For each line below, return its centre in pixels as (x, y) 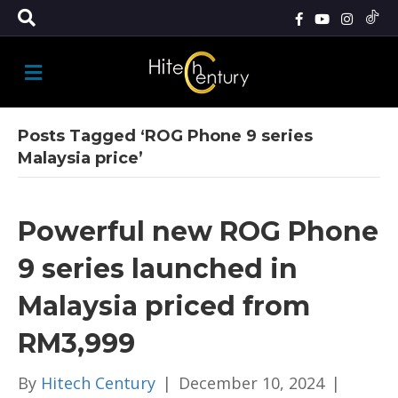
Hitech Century (98, 383)
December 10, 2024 (251, 383)
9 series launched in (158, 269)
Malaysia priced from (164, 306)
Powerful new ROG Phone (198, 231)
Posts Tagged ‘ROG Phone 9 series (165, 136)
